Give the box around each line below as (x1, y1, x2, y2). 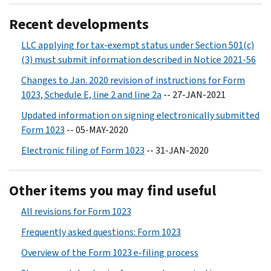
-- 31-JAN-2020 (145, 143, 209, 157)
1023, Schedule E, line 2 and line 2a (21, 88, 162, 101)
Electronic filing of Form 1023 (21, 143, 145, 157)
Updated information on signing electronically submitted (21, 108, 260, 122)
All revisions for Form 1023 (21, 204, 131, 218)
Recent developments (9, 14, 149, 34)
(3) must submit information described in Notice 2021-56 (21, 53, 256, 66)
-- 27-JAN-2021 (162, 88, 226, 101)
